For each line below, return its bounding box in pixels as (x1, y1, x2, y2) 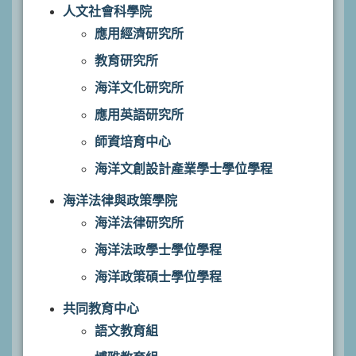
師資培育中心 (95, 135, 171, 149)
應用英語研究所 (95, 108, 184, 122)
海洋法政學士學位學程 (95, 243, 222, 257)
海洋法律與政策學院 (63, 194, 177, 207)
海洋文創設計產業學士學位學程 (95, 162, 273, 176)
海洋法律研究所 (95, 216, 184, 230)
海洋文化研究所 (95, 81, 184, 95)
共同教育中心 (63, 302, 139, 315)
